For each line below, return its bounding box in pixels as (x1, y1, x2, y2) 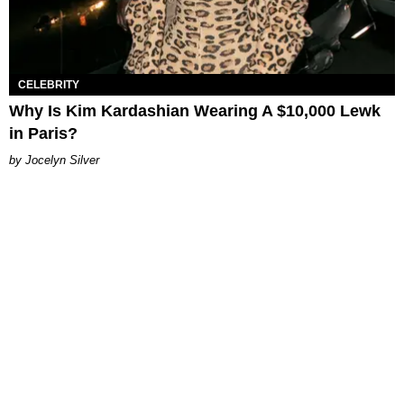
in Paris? (9, 124, 78, 142)
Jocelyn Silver (25, 152, 99, 167)
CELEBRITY (18, 78, 79, 91)
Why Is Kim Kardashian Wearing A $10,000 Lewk (9, 101, 381, 120)
